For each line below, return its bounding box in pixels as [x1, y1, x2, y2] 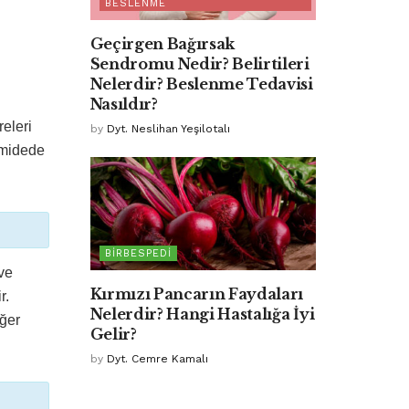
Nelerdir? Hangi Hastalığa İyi [89, 304, 315, 323]
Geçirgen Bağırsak [89, 34, 236, 53]
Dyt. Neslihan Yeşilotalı [106, 121, 230, 135]
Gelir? [89, 324, 137, 343]
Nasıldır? [89, 94, 158, 113]
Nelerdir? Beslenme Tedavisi [89, 74, 313, 93]
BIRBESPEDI [104, 246, 172, 259]
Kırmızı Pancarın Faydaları [89, 284, 304, 303]
